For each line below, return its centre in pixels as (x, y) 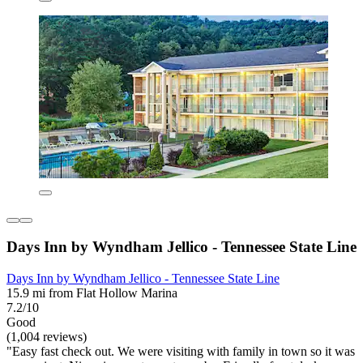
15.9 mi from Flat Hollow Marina (92, 293)
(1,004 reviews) (47, 337)
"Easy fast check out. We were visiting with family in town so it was (181, 352)
